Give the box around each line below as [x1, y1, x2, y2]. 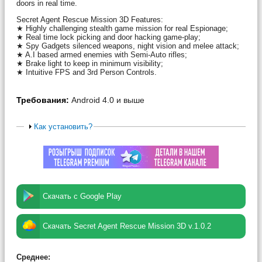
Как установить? [34, 122, 92, 131]
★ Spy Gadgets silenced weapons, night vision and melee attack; [16, 41, 239, 50]
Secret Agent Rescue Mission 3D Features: [16, 15, 166, 24]
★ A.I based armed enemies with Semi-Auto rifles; [16, 50, 187, 59]
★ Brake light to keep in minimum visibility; [16, 58, 163, 68]
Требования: [16, 95, 69, 105]
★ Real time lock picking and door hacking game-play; [16, 32, 201, 42]
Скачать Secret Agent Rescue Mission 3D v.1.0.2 [43, 222, 211, 231]
